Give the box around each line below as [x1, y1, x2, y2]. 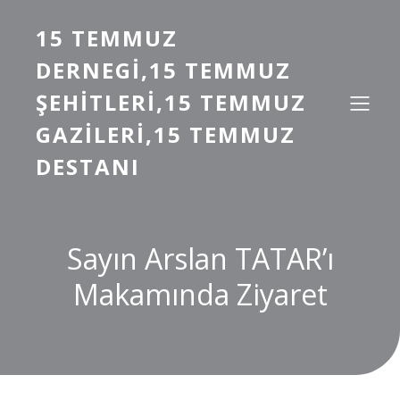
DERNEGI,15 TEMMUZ [36, 55, 291, 85]
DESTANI [36, 152, 140, 181]
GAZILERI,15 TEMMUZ [36, 120, 296, 149]
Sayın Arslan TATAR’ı [66, 239, 334, 278]
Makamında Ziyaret [72, 275, 328, 313]
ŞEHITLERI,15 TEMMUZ [36, 87, 306, 117]
